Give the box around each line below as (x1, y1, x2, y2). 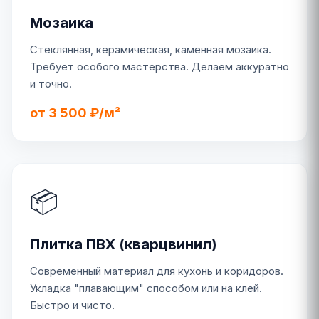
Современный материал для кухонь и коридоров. (30, 264, 283, 278)
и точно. (30, 77, 72, 90)
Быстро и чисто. (30, 298, 115, 312)
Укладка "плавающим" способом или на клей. (30, 281, 262, 295)
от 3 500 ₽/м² (30, 105, 120, 120)
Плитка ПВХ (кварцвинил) (30, 236, 217, 253)
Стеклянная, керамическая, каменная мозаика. (30, 43, 271, 56)
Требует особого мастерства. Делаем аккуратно (30, 60, 289, 73)
